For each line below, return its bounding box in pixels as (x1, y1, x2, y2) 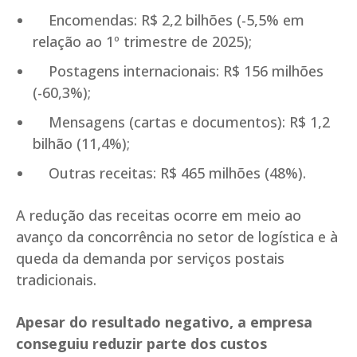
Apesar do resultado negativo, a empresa (16, 312, 312, 332)
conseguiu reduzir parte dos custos (16, 334, 267, 354)
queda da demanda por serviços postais (16, 249, 284, 269)
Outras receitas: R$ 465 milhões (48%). (33, 163, 306, 183)
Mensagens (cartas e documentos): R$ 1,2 (33, 112, 330, 132)
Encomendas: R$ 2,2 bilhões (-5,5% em (33, 10, 304, 30)
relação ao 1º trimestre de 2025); (33, 32, 252, 52)
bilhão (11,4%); (33, 134, 130, 154)
